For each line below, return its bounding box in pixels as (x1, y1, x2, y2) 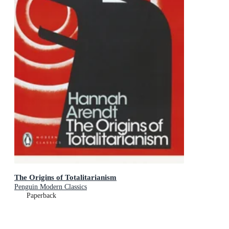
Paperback (27, 191, 56, 199)
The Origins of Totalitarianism (14, 172, 117, 181)
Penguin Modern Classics (14, 182, 87, 191)
